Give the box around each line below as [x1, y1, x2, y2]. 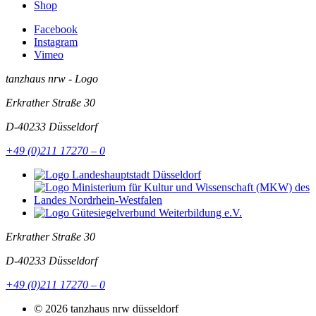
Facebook [34, 23, 78, 35]
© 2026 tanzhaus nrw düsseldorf [34, 302, 178, 315]
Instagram [34, 35, 78, 48]
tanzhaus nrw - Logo [6, 72, 98, 85]
